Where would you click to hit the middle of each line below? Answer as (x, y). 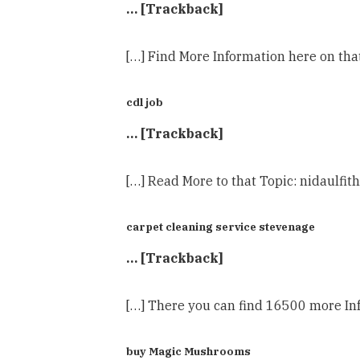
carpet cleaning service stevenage (221, 226)
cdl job (145, 102)
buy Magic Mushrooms (188, 351)
